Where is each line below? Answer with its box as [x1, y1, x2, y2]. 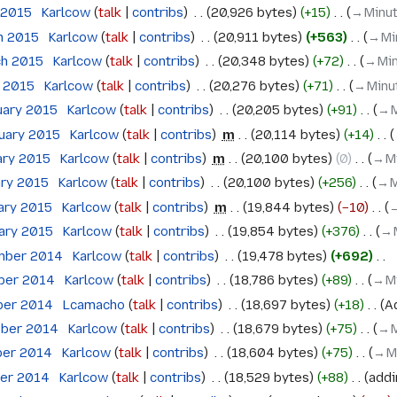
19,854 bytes [231, 223, 314, 240]
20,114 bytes [254, 126, 336, 143]
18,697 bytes [245, 296, 326, 313]
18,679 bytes [237, 321, 318, 337]
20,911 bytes [217, 28, 298, 45]
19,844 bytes [246, 198, 330, 215]
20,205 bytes [236, 102, 319, 119]
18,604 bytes [230, 345, 314, 362]
